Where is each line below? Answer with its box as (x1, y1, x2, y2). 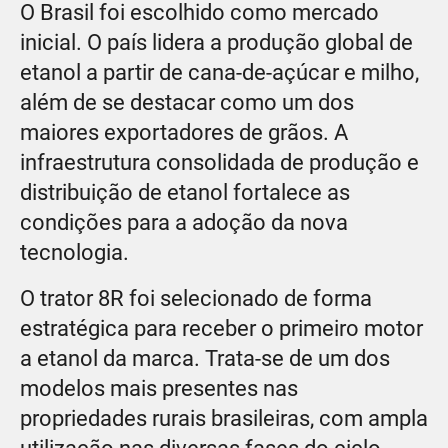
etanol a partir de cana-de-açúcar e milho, (20, 59, 419, 85)
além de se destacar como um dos (20, 89, 354, 115)
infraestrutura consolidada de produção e (20, 149, 419, 175)
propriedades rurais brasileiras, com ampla (20, 405, 428, 431)
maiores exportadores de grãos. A (20, 119, 348, 145)
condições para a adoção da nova (20, 209, 348, 235)
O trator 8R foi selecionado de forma (20, 285, 372, 311)
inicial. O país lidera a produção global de (20, 29, 413, 55)
